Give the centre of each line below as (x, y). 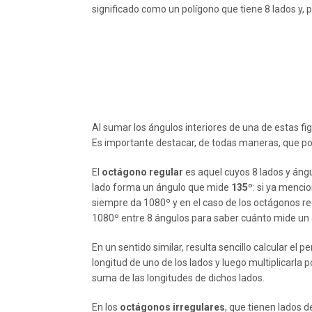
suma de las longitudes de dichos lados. (178, 278)
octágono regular (142, 172)
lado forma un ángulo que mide (162, 187)
